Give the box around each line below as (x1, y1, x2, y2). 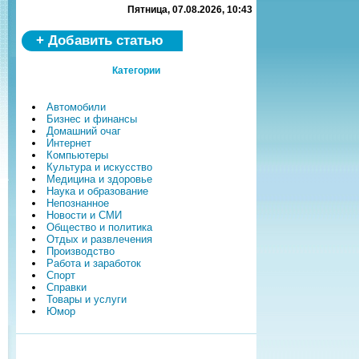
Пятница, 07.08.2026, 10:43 (127, 4, 252, 15)
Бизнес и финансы (46, 113, 138, 126)
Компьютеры (46, 149, 109, 162)
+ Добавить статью (36, 32, 163, 48)
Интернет (46, 137, 92, 150)
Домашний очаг (46, 125, 122, 138)
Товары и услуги (46, 293, 127, 306)
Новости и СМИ (46, 209, 123, 222)
